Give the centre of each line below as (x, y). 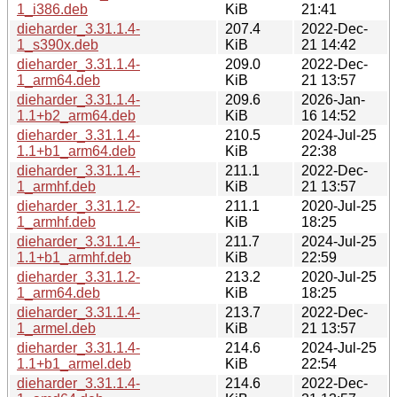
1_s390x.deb (58, 44)
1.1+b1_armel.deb (74, 363)
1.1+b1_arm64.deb (76, 151)
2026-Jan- (333, 99)
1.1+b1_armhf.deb (74, 257)
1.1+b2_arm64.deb (76, 115)
